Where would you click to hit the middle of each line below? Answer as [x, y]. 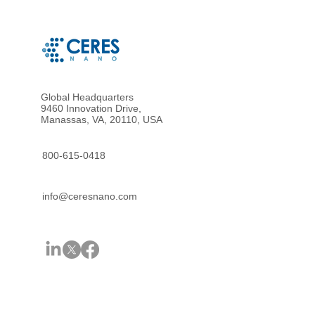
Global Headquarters [87, 97]
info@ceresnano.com [90, 196]
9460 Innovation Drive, [91, 108]
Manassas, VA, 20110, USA [102, 120]
